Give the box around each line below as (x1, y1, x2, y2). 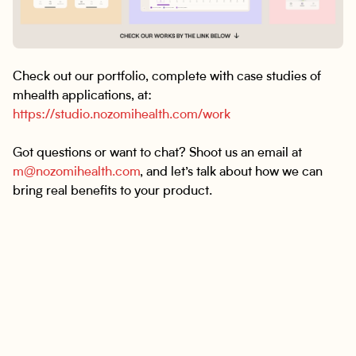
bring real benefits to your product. (13, 185, 212, 198)
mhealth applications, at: (13, 90, 152, 103)
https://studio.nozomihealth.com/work (13, 109, 230, 122)
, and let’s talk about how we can (140, 166, 323, 179)
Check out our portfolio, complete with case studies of (13, 71, 321, 83)
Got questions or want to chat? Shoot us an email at (13, 147, 302, 160)
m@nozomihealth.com (13, 166, 140, 179)
